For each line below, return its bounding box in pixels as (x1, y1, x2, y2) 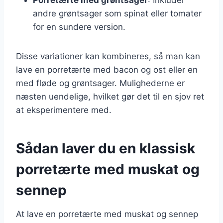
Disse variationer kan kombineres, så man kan (16, 51, 200, 61)
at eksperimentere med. (16, 105, 111, 115)
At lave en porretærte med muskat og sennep (16, 209, 198, 219)
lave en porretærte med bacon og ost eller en (16, 64, 198, 75)
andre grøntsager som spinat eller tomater (33, 8, 202, 18)
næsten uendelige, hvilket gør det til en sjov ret (16, 91, 204, 102)
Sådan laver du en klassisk (16, 139, 195, 157)
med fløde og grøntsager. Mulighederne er (16, 78, 185, 88)
